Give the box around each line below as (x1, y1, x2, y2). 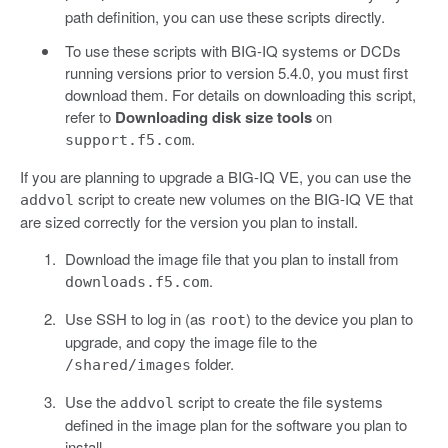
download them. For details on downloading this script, (64, 83, 416, 105)
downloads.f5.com (64, 272, 209, 291)
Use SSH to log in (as (64, 307, 210, 329)
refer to (64, 105, 115, 127)
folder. (190, 352, 234, 374)
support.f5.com (64, 130, 191, 149)
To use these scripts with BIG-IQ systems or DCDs (64, 39, 401, 61)
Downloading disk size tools (114, 105, 312, 128)
